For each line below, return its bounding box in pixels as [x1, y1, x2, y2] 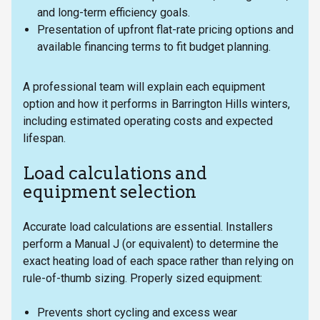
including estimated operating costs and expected [23, 114, 273, 129]
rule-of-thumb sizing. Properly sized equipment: [23, 271, 262, 286]
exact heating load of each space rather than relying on [23, 254, 294, 269]
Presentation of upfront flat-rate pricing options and [37, 23, 294, 37]
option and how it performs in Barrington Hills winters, [23, 97, 290, 111]
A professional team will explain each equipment [23, 80, 265, 94]
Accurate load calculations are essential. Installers [23, 220, 273, 234]
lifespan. [23, 131, 66, 146]
